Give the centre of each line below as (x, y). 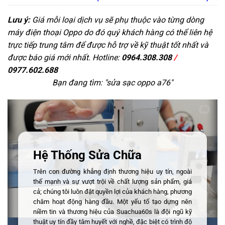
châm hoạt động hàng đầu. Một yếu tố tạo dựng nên (113, 201)
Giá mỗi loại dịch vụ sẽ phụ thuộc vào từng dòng (117, 20)
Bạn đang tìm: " (79, 83)
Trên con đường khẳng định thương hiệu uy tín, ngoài (113, 171)
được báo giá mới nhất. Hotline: (65, 58)
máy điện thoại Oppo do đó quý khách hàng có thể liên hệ (110, 33)
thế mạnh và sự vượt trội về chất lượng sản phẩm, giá (113, 181)
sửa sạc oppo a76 (138, 83)
